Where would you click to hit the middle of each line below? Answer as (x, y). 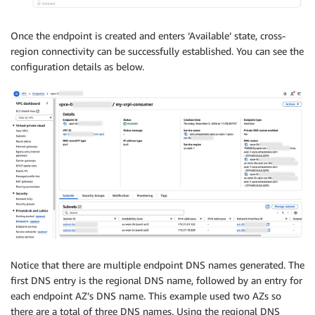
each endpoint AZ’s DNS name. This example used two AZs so (146, 296)
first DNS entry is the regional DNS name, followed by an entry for (156, 281)
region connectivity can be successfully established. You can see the (157, 51)
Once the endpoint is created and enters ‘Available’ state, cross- (148, 36)
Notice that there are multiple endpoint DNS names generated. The (157, 265)
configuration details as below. (77, 67)
